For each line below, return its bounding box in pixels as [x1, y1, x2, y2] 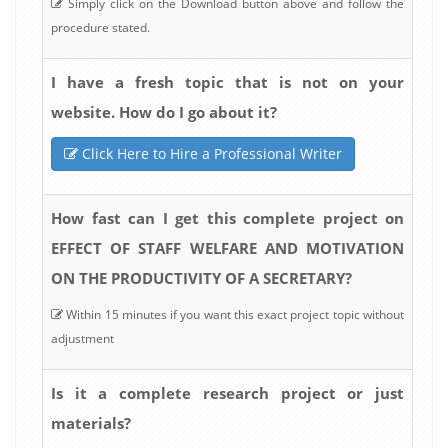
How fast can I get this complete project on [51, 207, 404, 228]
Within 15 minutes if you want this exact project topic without [63, 305, 404, 323]
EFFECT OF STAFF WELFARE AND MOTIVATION [51, 237, 404, 258]
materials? [51, 412, 131, 433]
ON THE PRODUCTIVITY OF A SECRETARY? [51, 267, 352, 288]
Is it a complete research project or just [51, 382, 404, 403]
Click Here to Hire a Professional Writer [78, 143, 342, 163]
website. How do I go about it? [51, 101, 277, 122]
